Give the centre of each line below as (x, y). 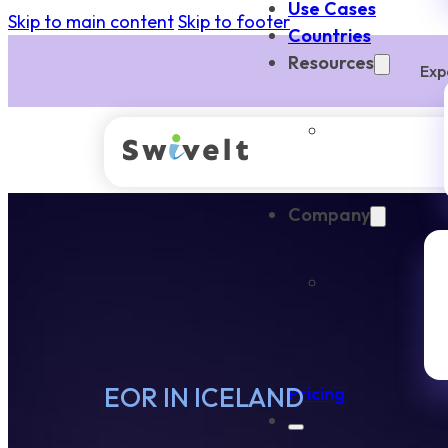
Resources (331, 62)
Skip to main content (91, 21)
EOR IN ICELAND (204, 397)
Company (329, 214)
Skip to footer (234, 21)
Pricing (316, 393)
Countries (329, 35)
